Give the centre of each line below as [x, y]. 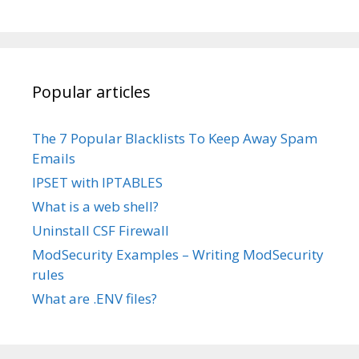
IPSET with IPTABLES [97, 182]
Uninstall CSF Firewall [101, 230]
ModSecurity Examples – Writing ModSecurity [178, 254]
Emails [54, 158]
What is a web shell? [95, 206]
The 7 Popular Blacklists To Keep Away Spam [175, 138]
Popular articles [91, 91]
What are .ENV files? [95, 298]
